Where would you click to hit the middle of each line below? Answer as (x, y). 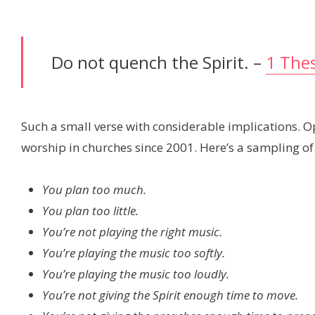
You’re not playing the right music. (132, 232)
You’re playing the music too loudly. (136, 274)
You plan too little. (90, 211)
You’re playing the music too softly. (134, 253)
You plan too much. (94, 190)
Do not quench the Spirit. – (159, 63)
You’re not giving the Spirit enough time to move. (170, 295)
